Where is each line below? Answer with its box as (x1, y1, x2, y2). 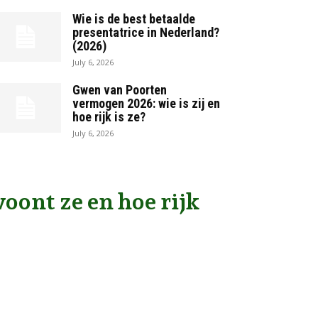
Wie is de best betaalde (72, 11, 195, 26)
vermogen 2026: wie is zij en (72, 96, 220, 111)
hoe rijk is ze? (72, 109, 146, 124)
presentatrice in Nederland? (72, 25, 219, 40)
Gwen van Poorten (72, 82, 167, 97)
